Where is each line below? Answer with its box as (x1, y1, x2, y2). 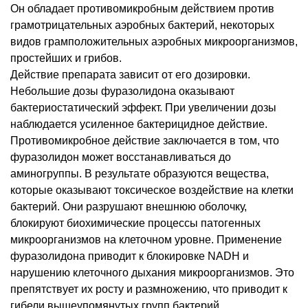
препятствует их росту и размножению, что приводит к (10, 283, 287, 295)
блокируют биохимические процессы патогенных (10, 217, 261, 229)
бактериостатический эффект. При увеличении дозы (10, 101, 276, 113)
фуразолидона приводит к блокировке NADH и (10, 250, 249, 262)
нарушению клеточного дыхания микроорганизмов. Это (10, 266, 294, 278)
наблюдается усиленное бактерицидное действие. (10, 118, 267, 130)
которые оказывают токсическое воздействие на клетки (10, 184, 294, 196)
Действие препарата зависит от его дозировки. (10, 68, 250, 80)
